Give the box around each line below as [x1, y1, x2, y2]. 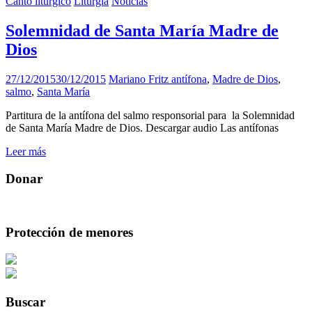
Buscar [6, 294, 45, 309]
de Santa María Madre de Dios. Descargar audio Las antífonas [6, 121, 279, 134]
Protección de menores [6, 225, 133, 240]
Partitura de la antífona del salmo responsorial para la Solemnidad [6, 109, 295, 121]
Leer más [6, 145, 46, 157]
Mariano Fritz [109, 72, 171, 85]
